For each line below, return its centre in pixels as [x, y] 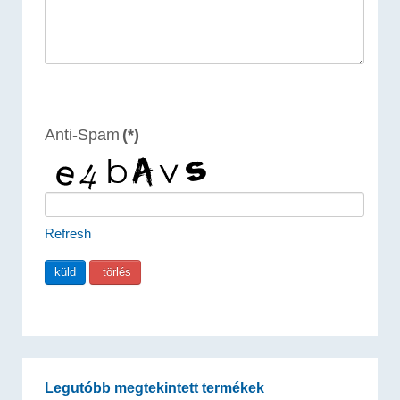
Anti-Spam [82, 135]
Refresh [68, 234]
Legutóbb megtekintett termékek [154, 388]
